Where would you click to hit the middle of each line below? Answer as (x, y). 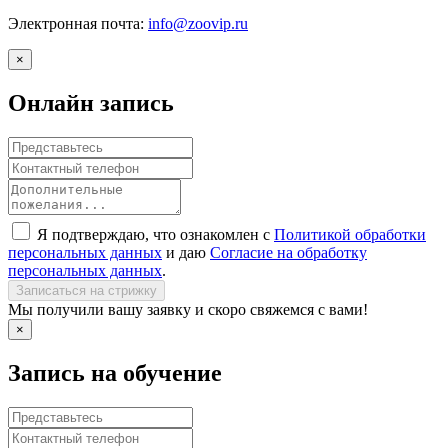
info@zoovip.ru (198, 24)
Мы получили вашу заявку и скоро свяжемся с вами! (188, 309)
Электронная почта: (78, 24)
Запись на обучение (115, 372)
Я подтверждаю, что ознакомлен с (155, 234)
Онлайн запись (91, 102)
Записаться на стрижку (86, 290)
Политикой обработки (350, 234)
